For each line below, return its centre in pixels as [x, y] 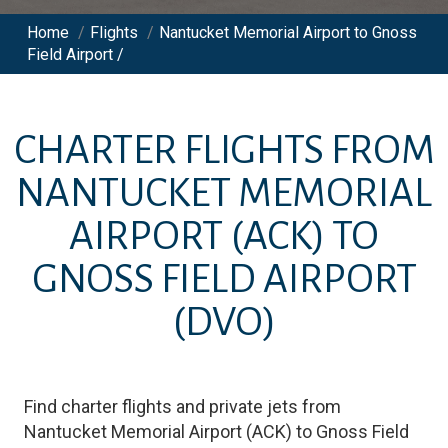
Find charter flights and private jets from [182, 406]
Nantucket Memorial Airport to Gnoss [288, 32]
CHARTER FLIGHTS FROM [224, 150]
